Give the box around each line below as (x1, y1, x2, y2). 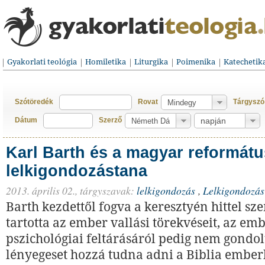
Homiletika (85, 57, 126, 66)
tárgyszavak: (80, 183, 134, 198)
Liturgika (134, 57, 168, 66)
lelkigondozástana (6, 162, 147, 180)
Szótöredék (15, 98, 53, 106)
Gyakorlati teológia (7, 57, 77, 66)
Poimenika (176, 57, 215, 66)
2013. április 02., (6, 183, 77, 198)
